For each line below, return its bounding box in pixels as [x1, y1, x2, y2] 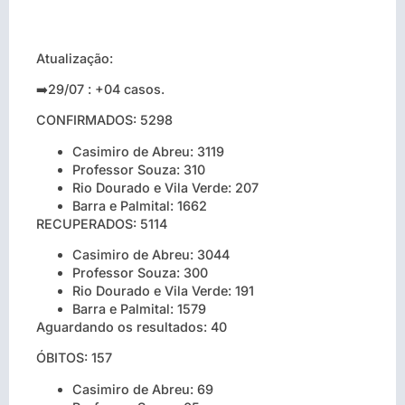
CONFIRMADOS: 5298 [36, 112, 173, 128]
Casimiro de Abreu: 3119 [72, 143, 224, 159]
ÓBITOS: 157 [36, 350, 112, 366]
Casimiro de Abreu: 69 [72, 381, 213, 397]
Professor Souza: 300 [72, 265, 208, 281]
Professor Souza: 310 [72, 161, 205, 177]
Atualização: [36, 50, 113, 66]
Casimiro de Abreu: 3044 [72, 247, 230, 263]
